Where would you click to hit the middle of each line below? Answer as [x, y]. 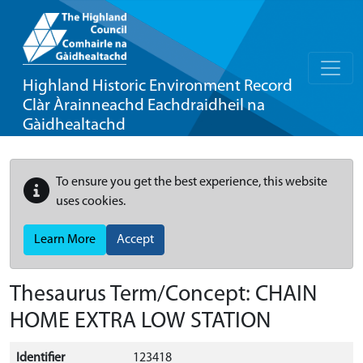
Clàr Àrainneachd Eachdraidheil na [144, 106]
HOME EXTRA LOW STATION [140, 322]
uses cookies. [91, 202]
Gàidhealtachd [74, 125]
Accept [135, 240]
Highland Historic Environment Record [158, 86]
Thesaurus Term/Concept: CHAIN [163, 295]
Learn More [65, 240]
